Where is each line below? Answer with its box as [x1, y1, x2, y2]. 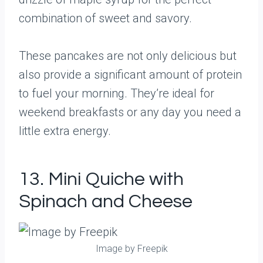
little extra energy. [19, 124, 111, 138]
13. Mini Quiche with [19, 170, 184, 189]
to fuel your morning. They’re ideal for [19, 86, 214, 100]
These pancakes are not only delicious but [19, 49, 237, 63]
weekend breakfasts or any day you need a [19, 105, 241, 119]
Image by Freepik [95, 243, 168, 254]
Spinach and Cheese [19, 192, 193, 211]
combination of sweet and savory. [19, 11, 192, 25]
